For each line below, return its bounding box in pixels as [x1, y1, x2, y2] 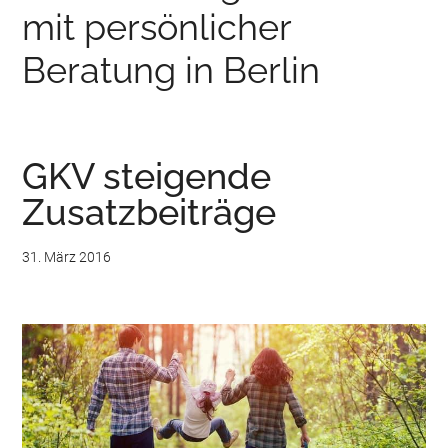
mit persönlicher [22, 5, 292, 48]
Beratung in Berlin [22, 48, 321, 91]
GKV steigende [22, 154, 272, 197]
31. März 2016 [22, 248, 112, 265]
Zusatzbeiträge [22, 190, 277, 233]
